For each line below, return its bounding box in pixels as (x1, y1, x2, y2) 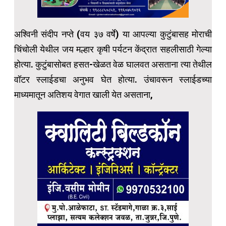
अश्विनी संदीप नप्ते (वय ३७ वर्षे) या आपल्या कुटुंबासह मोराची (14, 29, 212, 40)
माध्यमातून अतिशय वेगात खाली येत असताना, (14, 89, 153, 100)
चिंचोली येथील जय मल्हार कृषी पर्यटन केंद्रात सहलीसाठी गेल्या (14, 44, 212, 55)
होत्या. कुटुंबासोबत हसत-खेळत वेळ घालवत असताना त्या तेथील (14, 59, 212, 70)
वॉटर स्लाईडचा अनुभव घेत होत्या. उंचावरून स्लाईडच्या (14, 74, 212, 85)
